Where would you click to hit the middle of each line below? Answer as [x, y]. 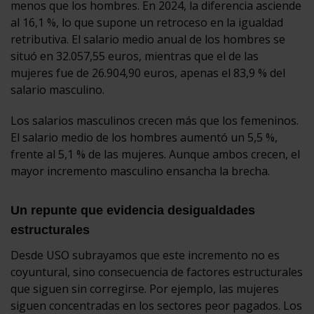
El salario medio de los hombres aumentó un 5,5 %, [144, 137]
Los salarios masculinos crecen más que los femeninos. [155, 120]
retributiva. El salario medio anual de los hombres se [148, 39]
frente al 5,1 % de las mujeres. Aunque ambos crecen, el [155, 154]
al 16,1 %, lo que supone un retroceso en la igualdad [147, 22]
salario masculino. [57, 89]
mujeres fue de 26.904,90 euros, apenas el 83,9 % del [148, 73]
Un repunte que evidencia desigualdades [133, 210]
